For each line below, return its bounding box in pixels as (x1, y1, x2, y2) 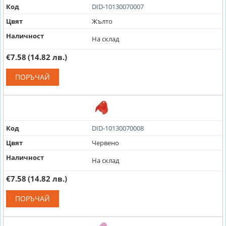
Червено (91, 138, 119, 147)
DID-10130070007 (91, 2, 144, 11)
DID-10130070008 (91, 123, 144, 133)
